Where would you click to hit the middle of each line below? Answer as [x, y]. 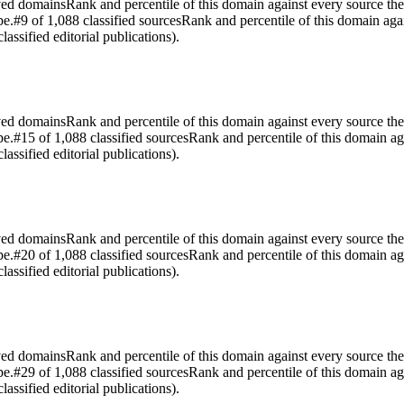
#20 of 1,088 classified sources [101, 254]
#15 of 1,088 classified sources [101, 137]
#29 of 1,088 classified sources [101, 372]
